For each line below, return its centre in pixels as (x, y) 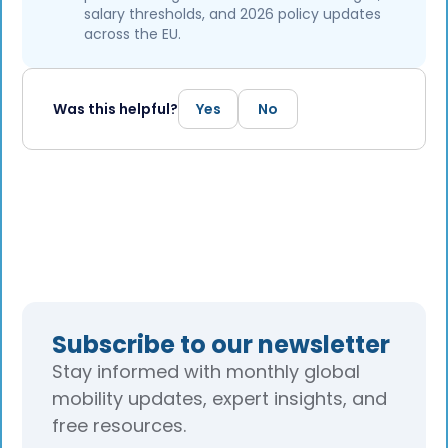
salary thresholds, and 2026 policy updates (233, 13)
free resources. (119, 425)
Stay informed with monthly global (206, 371)
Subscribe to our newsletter (221, 344)
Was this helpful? (116, 108)
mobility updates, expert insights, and (219, 398)
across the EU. (133, 33)
